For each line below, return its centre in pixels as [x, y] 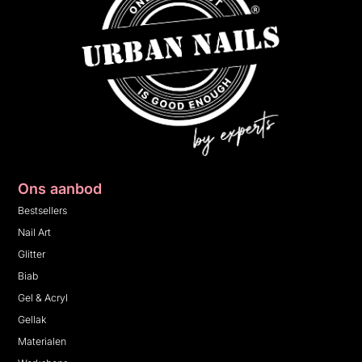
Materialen [42, 341]
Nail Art [35, 232]
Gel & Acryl [43, 297]
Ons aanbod [60, 188]
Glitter [32, 254]
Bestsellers [43, 210]
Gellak [33, 319]
